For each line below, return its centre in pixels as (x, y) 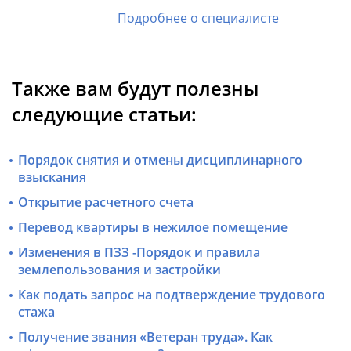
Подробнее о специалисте (198, 18)
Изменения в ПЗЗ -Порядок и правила (139, 253)
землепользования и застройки (120, 270)
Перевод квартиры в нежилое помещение (153, 228)
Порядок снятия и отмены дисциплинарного (161, 160)
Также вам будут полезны (135, 89)
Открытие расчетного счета (106, 203)
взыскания (52, 177)
